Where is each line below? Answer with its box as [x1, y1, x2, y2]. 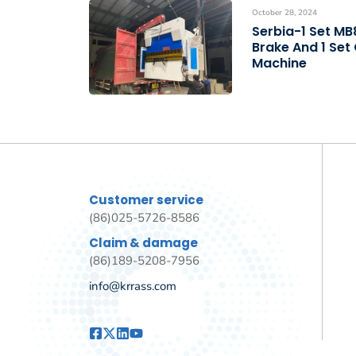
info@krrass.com [89, 278, 176, 295]
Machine [252, 54, 307, 73]
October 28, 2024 [252, 7, 317, 19]
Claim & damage [89, 234, 198, 252]
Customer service [89, 192, 203, 209]
